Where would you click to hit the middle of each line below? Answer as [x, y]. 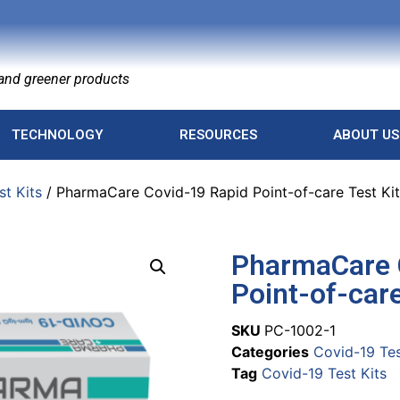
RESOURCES [218, 135]
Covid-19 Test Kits [324, 373]
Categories [270, 352]
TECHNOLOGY [57, 135]
